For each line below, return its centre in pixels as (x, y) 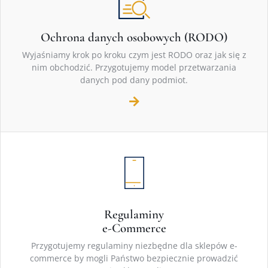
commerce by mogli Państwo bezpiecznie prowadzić (134, 258)
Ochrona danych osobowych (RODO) (134, 38)
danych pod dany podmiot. (134, 80)
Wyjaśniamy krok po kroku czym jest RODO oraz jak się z (134, 55)
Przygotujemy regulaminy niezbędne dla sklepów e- (134, 246)
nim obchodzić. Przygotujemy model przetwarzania (134, 68)
